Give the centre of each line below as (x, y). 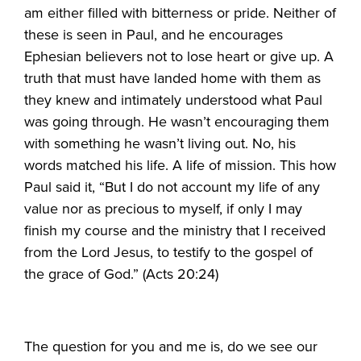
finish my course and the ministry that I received (175, 230)
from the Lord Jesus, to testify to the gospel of (169, 252)
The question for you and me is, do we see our (171, 346)
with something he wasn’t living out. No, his (160, 143)
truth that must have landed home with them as (173, 78)
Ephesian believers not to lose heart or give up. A (179, 56)
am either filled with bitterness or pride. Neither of (180, 12)
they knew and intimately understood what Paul (174, 100)
